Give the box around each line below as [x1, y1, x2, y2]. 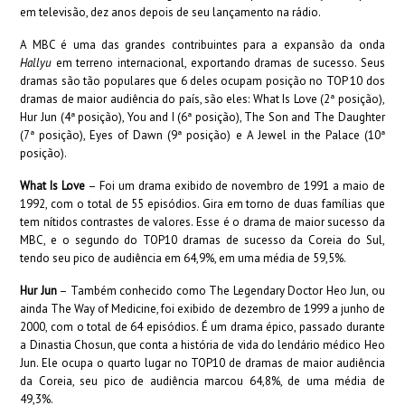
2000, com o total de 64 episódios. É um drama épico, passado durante [20, 319, 385, 334]
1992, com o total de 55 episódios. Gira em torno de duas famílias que [20, 196, 385, 212]
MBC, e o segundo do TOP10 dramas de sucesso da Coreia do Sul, [20, 232, 385, 248]
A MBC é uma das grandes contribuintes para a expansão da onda [20, 37, 385, 52]
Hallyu [20, 55, 52, 71]
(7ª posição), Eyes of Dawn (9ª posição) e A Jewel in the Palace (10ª [20, 127, 385, 143]
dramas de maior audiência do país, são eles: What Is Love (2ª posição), [20, 91, 385, 107]
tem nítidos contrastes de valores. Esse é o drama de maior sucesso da [20, 214, 385, 230]
